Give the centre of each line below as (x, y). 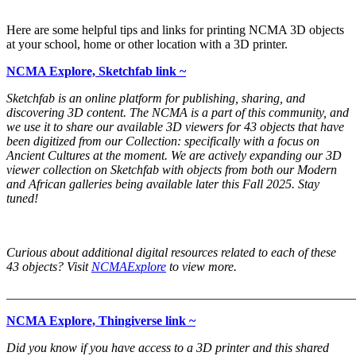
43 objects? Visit (49, 267)
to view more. (201, 267)
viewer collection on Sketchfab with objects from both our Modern (172, 170)
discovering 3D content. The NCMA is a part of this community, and (178, 113)
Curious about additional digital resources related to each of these (171, 253)
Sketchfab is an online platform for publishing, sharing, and (156, 99)
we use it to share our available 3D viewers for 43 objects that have (175, 127)
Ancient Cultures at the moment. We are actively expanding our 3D (174, 156)
